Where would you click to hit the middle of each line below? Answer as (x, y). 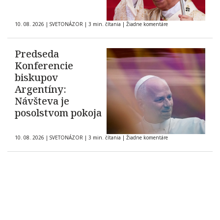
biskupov (36, 78)
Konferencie (44, 66)
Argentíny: (41, 89)
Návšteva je (42, 101)
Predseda (37, 54)
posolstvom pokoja (58, 113)
